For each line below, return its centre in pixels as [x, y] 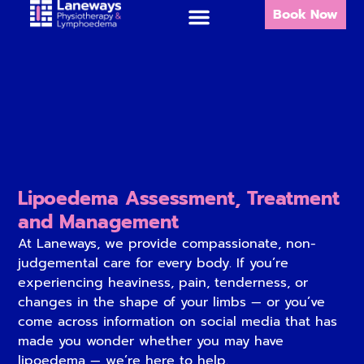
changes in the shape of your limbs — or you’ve [172, 302]
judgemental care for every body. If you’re [154, 263]
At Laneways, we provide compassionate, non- [167, 243]
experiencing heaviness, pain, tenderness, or [163, 282]
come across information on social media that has [178, 321]
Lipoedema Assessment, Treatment [179, 198]
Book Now [305, 15]
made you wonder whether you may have [151, 341]
